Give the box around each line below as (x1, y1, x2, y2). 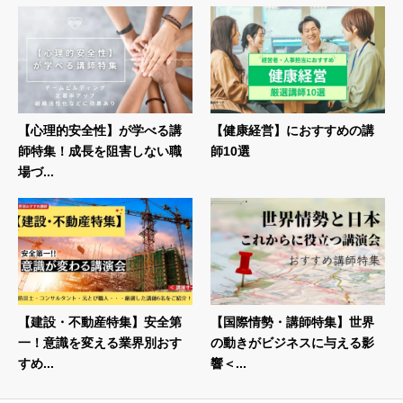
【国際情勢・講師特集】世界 (210, 314, 374, 329)
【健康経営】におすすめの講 (210, 123, 374, 139)
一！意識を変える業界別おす (18, 335, 182, 350)
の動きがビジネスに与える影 (210, 335, 374, 350)
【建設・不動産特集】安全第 (18, 314, 182, 329)
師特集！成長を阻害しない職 (18, 144, 182, 159)
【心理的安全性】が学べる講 (18, 123, 182, 139)
